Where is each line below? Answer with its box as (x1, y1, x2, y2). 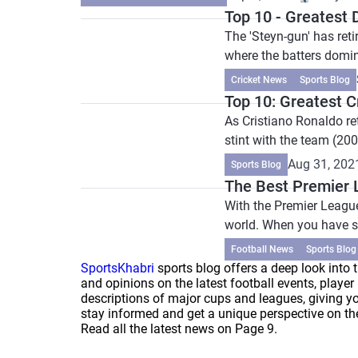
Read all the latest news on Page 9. (81, 321, 277, 336)
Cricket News (231, 74, 287, 86)
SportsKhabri (81, 261, 154, 276)
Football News (231, 244, 293, 255)
